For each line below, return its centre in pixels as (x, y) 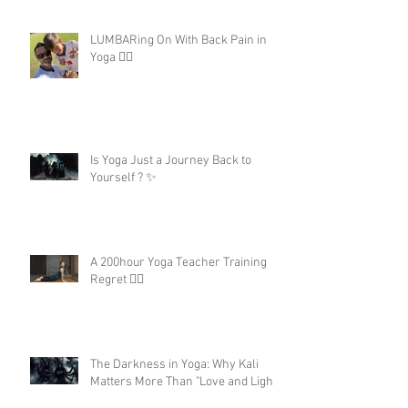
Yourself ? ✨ (123, 178)
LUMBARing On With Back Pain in (178, 41)
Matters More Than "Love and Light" (185, 382)
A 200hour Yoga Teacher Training (178, 263)
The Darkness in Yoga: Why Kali (174, 365)
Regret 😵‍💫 (117, 280)
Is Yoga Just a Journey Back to (171, 161)
